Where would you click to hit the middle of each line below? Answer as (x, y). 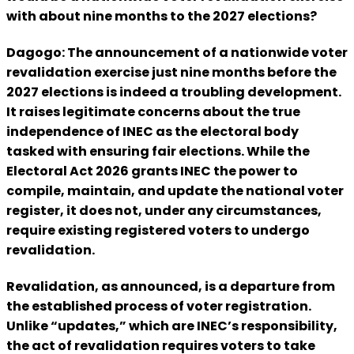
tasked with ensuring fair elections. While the (158, 151)
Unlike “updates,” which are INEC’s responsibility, (172, 326)
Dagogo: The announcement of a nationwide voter (177, 53)
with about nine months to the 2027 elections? (162, 16)
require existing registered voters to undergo (158, 230)
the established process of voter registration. (159, 307)
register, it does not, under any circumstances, (164, 211)
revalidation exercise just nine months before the (171, 72)
